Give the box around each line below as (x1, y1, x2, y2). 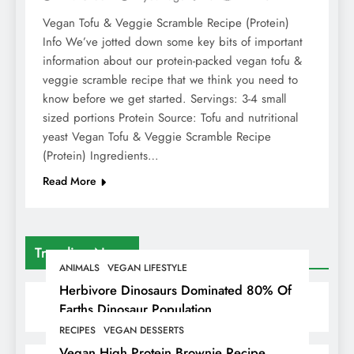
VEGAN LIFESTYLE (107, 261, 187, 276)
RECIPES (58, 323, 96, 338)
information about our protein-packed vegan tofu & (43, 52, 302, 70)
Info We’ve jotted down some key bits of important (43, 33, 303, 51)
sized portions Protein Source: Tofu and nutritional (43, 109, 298, 127)
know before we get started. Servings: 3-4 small (43, 90, 286, 108)
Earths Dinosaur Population (58, 299, 212, 319)
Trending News (35, 243, 130, 264)
